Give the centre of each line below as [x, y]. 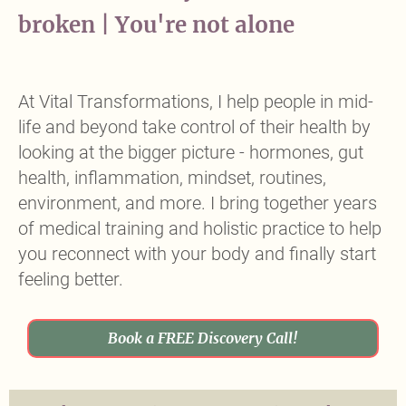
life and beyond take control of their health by [194, 127]
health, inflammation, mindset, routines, [172, 178]
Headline [67, 61]
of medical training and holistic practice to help [200, 228]
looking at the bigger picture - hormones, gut [191, 152]
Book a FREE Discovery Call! [203, 338]
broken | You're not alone [156, 25]
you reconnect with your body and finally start [197, 254]
